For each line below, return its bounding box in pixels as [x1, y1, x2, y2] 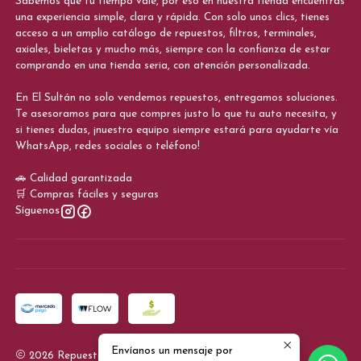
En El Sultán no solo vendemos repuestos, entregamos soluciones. [15, 93, 338, 104]
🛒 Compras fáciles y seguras [15, 189, 159, 201]
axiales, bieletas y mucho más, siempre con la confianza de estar [15, 44, 330, 56]
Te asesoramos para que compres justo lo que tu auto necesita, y [15, 109, 337, 120]
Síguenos [15, 205, 60, 218]
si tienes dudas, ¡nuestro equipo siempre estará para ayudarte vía [15, 125, 338, 136]
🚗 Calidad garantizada [15, 173, 132, 185]
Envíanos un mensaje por [111, 346, 233, 356]
